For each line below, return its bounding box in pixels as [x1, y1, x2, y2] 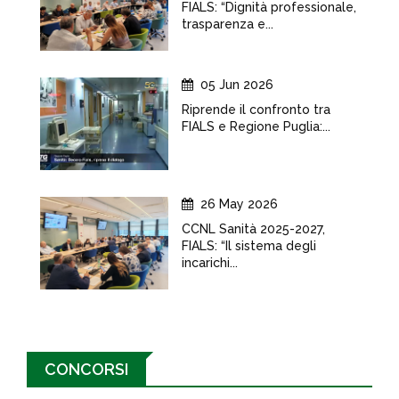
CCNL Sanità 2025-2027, [182, 222, 325, 236]
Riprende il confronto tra [182, 102, 330, 117]
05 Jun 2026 [200, 77, 273, 92]
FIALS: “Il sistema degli [182, 239, 316, 253]
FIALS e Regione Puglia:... [182, 119, 330, 134]
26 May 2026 [200, 197, 278, 211]
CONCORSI [45, 360, 128, 379]
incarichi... [182, 256, 238, 270]
